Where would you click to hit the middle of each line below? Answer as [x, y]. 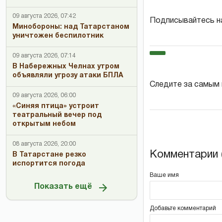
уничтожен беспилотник [58, 36]
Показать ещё [63, 187]
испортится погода [49, 164]
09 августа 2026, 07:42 [44, 16]
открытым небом [44, 124]
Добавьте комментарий [183, 208]
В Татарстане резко [49, 155]
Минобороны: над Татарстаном [71, 27]
